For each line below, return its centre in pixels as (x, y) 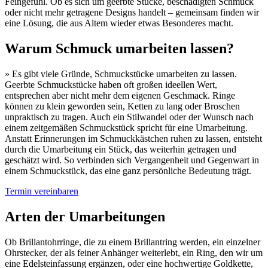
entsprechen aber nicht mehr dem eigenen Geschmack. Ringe (120, 95)
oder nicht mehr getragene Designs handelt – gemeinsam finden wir (132, 13)
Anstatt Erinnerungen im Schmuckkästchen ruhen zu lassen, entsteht (133, 138)
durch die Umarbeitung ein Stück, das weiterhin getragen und (121, 149)
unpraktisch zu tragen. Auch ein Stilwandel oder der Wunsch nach (129, 117)
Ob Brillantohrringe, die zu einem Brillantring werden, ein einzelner (133, 242)
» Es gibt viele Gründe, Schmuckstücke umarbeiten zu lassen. (121, 74)
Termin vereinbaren (42, 191)
